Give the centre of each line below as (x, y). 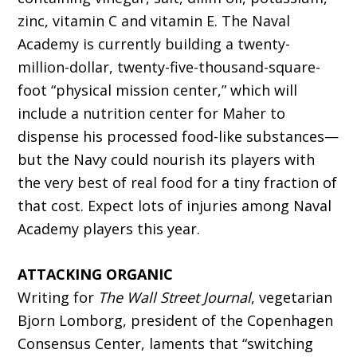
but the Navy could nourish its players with (167, 160)
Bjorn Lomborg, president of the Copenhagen (176, 321)
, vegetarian (292, 298)
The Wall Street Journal (175, 298)
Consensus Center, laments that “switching (166, 344)
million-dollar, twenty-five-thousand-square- (169, 67)
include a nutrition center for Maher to (152, 114)
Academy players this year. (109, 229)
